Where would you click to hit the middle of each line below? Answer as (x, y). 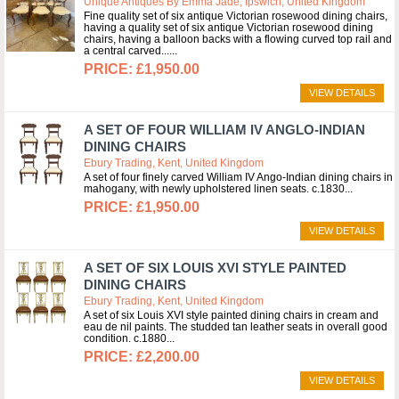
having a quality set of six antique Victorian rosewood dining (228, 28)
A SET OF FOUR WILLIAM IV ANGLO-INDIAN (224, 130)
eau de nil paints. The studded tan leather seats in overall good (236, 327)
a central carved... (126, 51)
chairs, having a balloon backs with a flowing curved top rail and (238, 39)
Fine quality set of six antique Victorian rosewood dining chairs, (236, 16)
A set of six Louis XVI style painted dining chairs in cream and (231, 315)
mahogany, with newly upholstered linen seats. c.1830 (214, 189)
